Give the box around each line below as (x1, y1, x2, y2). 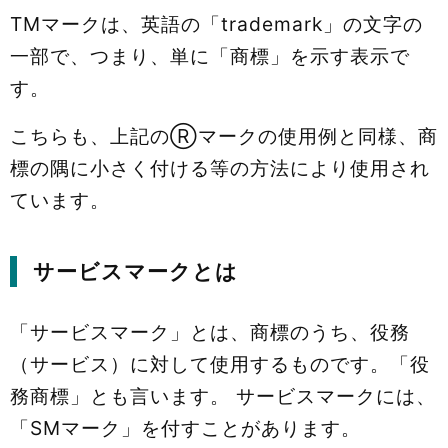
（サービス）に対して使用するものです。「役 (10, 352, 430, 377)
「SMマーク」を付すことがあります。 (10, 416, 361, 441)
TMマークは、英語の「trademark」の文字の (10, 12, 423, 37)
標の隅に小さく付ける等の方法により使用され (10, 156, 430, 181)
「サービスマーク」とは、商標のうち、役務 (10, 320, 410, 345)
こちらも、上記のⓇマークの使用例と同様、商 (10, 124, 438, 149)
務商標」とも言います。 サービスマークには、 (10, 384, 436, 409)
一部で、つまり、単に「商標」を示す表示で (10, 44, 410, 69)
